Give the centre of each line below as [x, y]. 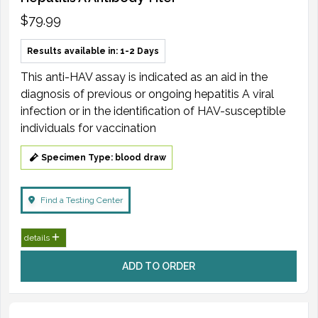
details [38, 237]
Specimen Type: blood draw [104, 157]
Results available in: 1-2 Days [93, 51]
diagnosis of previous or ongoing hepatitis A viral [147, 94]
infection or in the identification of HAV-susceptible [153, 111]
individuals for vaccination [88, 128]
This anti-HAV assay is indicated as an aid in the [144, 77]
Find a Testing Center [82, 200]
